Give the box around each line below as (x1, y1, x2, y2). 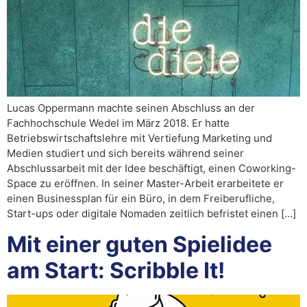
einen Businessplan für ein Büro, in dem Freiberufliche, (7, 192, 275, 206)
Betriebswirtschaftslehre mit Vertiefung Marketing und (7, 132, 272, 145)
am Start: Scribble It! (7, 256, 225, 284)
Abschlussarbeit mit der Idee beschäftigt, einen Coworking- (7, 162, 296, 175)
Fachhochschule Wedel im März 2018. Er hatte (7, 116, 230, 130)
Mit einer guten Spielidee (7, 230, 272, 258)
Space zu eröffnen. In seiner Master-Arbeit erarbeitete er (7, 177, 284, 191)
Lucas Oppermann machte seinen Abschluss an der (7, 101, 255, 115)
